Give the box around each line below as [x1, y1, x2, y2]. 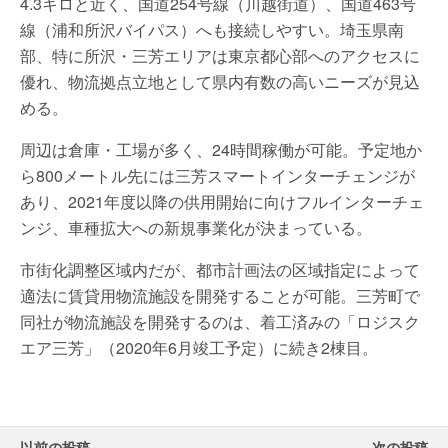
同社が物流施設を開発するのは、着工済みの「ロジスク [20, 309, 420, 333]
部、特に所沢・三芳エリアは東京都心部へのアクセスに [20, 43, 420, 67]
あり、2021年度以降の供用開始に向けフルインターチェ [20, 189, 424, 213]
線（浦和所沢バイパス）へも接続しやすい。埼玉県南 [20, 17, 404, 41]
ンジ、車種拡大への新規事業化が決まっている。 [20, 215, 372, 239]
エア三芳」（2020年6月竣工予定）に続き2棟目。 [20, 335, 378, 359]
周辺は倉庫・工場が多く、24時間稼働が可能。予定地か [20, 137, 422, 161]
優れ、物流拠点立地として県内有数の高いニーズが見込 [20, 69, 420, 93]
